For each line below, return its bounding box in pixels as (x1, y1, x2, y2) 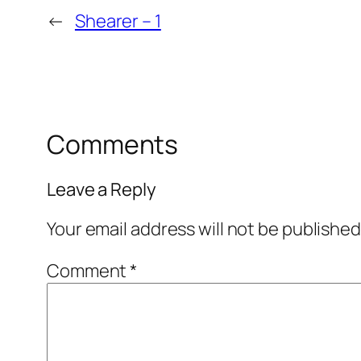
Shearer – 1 (74, 8, 161, 33)
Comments (47, 126, 179, 162)
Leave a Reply (47, 177, 156, 202)
